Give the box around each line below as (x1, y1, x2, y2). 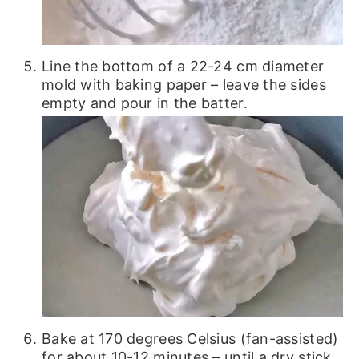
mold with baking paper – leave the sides (41, 76, 326, 94)
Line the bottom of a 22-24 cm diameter (41, 58, 325, 75)
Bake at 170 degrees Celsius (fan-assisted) (41, 330, 339, 348)
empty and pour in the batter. (41, 95, 248, 112)
